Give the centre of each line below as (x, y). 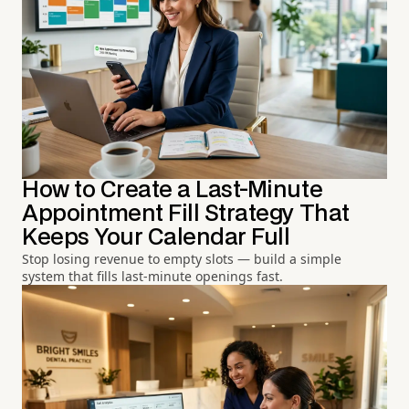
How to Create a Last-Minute (173, 190)
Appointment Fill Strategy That (186, 214)
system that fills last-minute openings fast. (152, 276)
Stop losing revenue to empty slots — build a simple (182, 258)
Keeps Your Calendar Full (156, 237)
